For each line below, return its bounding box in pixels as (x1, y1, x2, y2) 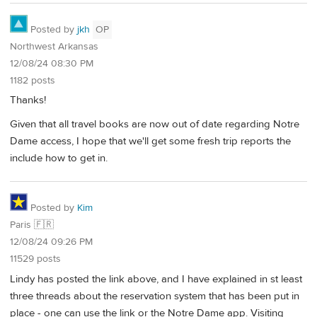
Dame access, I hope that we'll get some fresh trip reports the (10, 134, 291, 148)
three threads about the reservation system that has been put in (10, 289, 299, 303)
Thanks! (10, 93, 46, 108)
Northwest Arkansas (10, 40, 98, 53)
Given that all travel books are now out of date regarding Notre (10, 117, 299, 131)
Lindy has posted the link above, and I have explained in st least (10, 272, 302, 286)
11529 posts (10, 253, 61, 266)
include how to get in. (10, 151, 108, 165)
